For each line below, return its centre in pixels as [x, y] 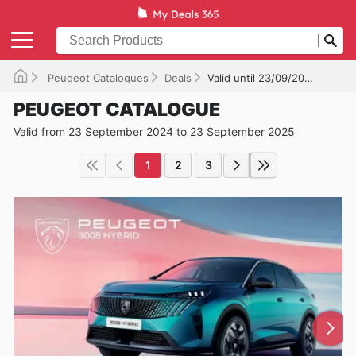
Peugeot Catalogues [97, 77]
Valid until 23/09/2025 [256, 77]
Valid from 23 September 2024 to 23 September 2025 [154, 131]
